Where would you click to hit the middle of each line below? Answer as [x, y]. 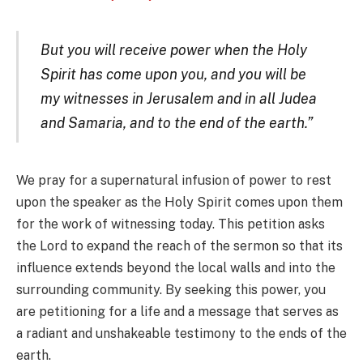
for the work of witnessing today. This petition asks [171, 224]
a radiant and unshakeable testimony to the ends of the [181, 334]
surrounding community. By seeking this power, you [171, 290]
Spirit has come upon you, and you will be [173, 75]
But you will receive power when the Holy [173, 50]
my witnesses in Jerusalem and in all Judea [178, 99]
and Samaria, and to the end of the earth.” [176, 123]
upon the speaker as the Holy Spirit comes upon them [179, 203]
